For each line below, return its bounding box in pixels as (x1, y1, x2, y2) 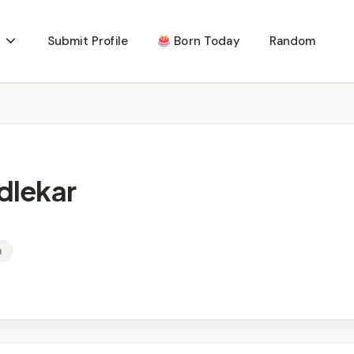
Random (269, 33, 316, 49)
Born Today (171, 33, 240, 49)
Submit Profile (47, 33, 128, 49)
